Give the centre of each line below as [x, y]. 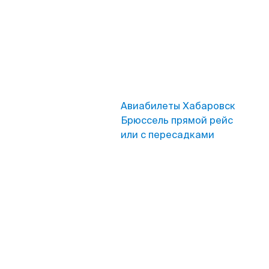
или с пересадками [168, 135]
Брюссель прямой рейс [177, 120]
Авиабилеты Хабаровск [178, 106]
